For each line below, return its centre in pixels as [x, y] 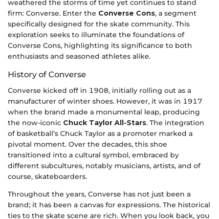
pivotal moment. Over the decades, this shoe [88, 144]
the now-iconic [35, 122]
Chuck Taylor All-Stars [105, 122]
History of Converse [47, 75]
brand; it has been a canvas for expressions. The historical [109, 205]
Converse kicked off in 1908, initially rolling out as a [99, 90]
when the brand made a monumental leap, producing [104, 112]
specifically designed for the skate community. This [99, 24]
